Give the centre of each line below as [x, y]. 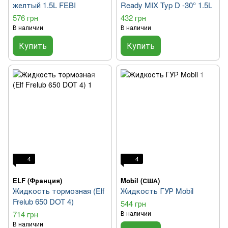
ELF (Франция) [37, 181]
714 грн [25, 214]
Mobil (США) [140, 181]
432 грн [133, 18]
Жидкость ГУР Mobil [157, 191]
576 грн [25, 18]
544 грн [133, 204]
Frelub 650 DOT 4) [43, 202]
